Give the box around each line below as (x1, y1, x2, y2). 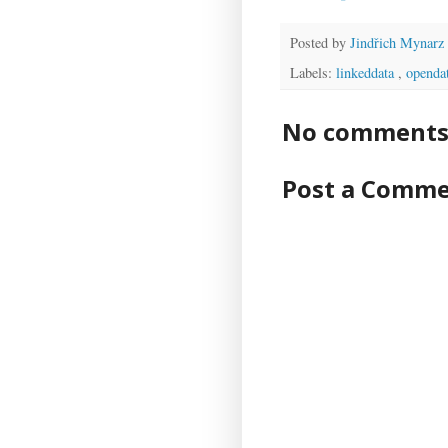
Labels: (290, 63, 336, 83)
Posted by (290, 32, 350, 52)
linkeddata (336, 63, 398, 83)
